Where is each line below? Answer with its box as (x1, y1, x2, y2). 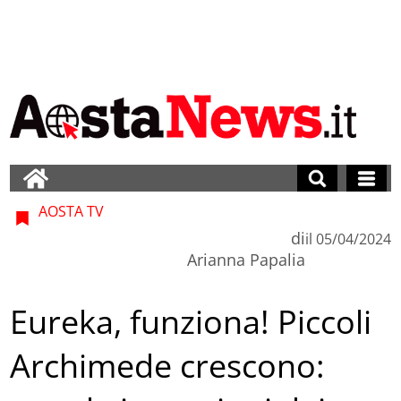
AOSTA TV (35, 200, 105, 221)
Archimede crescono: (10, 344, 325, 388)
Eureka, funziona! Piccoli (10, 300, 372, 345)
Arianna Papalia (186, 248, 305, 270)
